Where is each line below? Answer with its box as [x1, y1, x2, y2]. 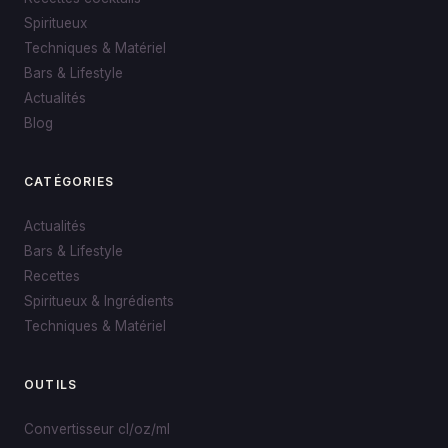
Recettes [24, 268, 80, 285]
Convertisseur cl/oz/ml [24, 421, 170, 438]
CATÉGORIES [24, 174, 114, 190]
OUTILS [24, 377, 78, 393]
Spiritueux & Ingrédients [24, 293, 174, 310]
